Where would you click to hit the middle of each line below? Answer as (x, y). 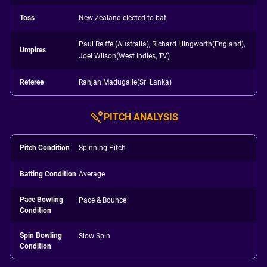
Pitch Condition (45, 148)
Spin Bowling (41, 235)
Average (92, 174)
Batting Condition (48, 174)
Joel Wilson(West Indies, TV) (125, 56)
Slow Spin (95, 236)
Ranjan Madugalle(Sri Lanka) (125, 82)
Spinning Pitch (103, 148)
